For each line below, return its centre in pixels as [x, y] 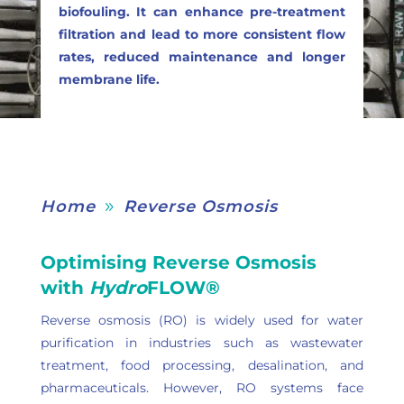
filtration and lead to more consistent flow [202, 34]
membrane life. [109, 79]
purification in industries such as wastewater [202, 343]
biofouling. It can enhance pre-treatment [202, 12]
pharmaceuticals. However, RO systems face [202, 388]
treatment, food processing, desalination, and [202, 365]
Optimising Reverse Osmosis [178, 262]
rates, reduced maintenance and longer [202, 57]
